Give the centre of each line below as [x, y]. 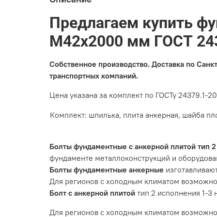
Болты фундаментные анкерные [107, 169]
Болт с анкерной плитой [92, 193]
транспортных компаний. [94, 75]
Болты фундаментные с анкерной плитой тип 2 [133, 146]
